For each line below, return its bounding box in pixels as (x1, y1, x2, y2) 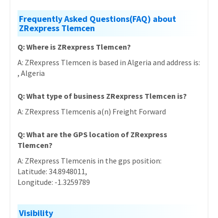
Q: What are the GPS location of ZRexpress (18, 129, 167, 139)
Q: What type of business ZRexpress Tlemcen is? (18, 91, 187, 101)
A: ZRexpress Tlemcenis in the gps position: (18, 156, 162, 165)
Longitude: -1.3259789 (18, 177, 90, 187)
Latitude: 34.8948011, (18, 166, 87, 176)
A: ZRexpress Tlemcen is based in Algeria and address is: (18, 57, 200, 67)
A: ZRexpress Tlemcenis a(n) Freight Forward (18, 107, 166, 116)
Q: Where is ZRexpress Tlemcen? (18, 42, 131, 52)
